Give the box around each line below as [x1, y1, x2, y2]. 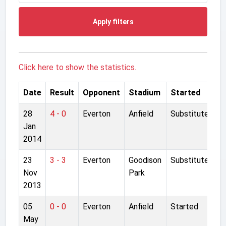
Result [50, 87, 74, 97]
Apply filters [92, 17, 134, 26]
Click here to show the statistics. [19, 62, 136, 72]
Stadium [129, 87, 160, 97]
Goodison [129, 155, 161, 165]
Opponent [83, 87, 120, 97]
